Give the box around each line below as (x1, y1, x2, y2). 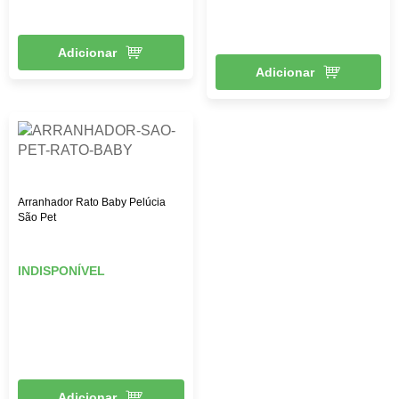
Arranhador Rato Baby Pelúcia (18, 195, 166, 208)
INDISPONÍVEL (18, 263, 105, 278)
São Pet (18, 210, 56, 224)
